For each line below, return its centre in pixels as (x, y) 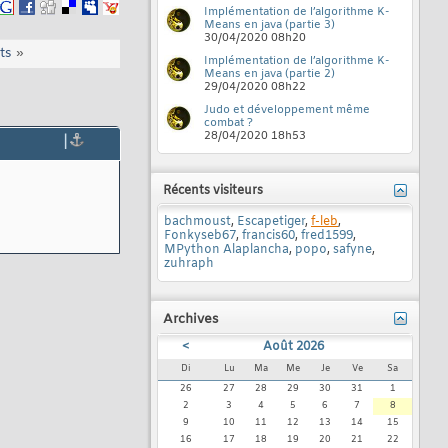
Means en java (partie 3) (269, 25)
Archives (191, 319)
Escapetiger (271, 222)
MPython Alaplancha (226, 250)
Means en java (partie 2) (269, 74)
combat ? (228, 123)
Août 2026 (293, 347)
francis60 (268, 236)
